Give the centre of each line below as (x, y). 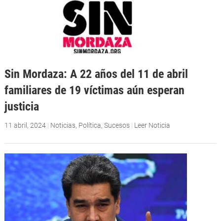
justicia (21, 107)
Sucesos (117, 126)
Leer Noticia (152, 126)
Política (90, 126)
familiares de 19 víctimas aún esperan (94, 90)
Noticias (63, 126)
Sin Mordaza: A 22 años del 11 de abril (96, 74)
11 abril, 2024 (25, 126)
